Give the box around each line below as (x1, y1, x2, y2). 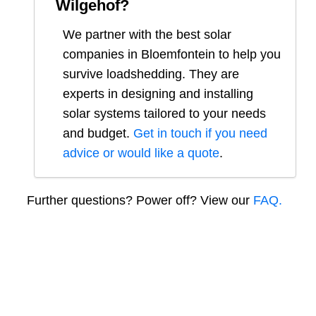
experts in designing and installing (63, 86, 253, 101)
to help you (215, 47, 281, 61)
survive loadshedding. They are (63, 66, 239, 81)
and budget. (63, 126, 133, 140)
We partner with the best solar (63, 27, 231, 42)
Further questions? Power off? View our (27, 193, 253, 207)
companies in (63, 47, 141, 61)
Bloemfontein (141, 47, 215, 61)
